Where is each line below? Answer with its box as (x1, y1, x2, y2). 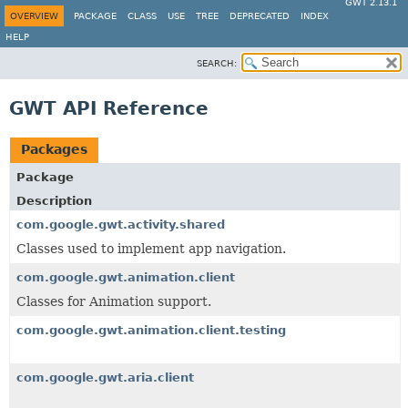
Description (16, 194, 92, 208)
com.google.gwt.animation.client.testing (16, 323, 286, 337)
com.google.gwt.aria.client (16, 371, 194, 384)
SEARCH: (197, 58, 237, 68)
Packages (21, 142, 87, 157)
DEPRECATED (229, 11, 290, 21)
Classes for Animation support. (16, 294, 211, 309)
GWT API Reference (9, 97, 209, 119)
